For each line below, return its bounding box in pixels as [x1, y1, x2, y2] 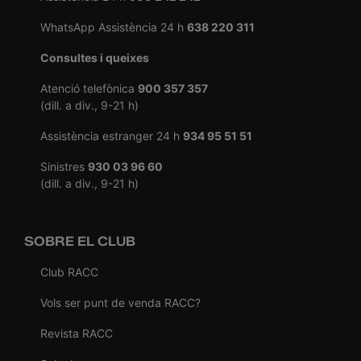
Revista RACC [40, 326, 113, 340]
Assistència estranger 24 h [40, 128, 183, 143]
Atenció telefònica [40, 81, 138, 95]
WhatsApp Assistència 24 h [40, 19, 187, 34]
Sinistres [40, 159, 88, 173]
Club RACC [40, 264, 98, 279]
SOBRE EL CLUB [24, 233, 135, 249]
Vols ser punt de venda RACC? [40, 295, 201, 309]
